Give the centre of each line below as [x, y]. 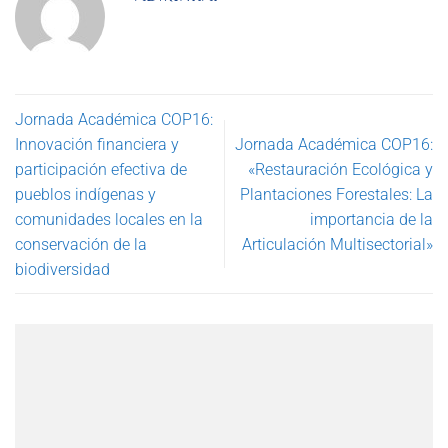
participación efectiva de [101, 169]
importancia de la [371, 219]
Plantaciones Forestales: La [336, 194]
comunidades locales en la [109, 219]
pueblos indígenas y [85, 194]
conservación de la [81, 244]
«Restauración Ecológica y [340, 169]
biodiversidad [62, 269]
